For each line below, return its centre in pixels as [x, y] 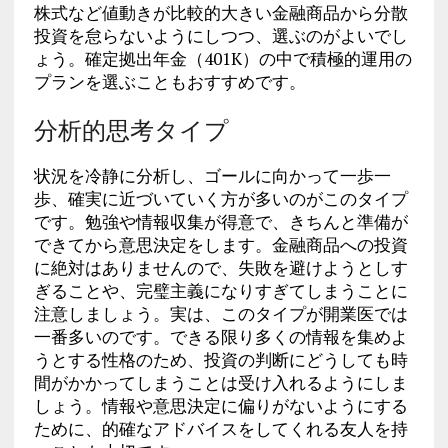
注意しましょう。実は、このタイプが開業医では [220, 313]
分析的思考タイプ [131, 128]
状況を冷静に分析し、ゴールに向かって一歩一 [212, 175]
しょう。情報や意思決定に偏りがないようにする [220, 405]
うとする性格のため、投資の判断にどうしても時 [220, 359]
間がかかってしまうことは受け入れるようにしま [220, 382]
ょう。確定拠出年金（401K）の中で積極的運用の [222, 58]
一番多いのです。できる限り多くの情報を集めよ [220, 336]
